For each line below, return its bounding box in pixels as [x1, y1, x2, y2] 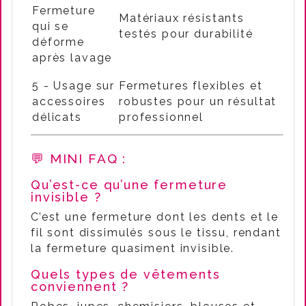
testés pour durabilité [119, 27, 253, 40]
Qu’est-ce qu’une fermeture [31, 178, 228, 192]
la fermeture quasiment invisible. [31, 242, 235, 255]
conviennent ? [31, 279, 130, 294]
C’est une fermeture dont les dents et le [31, 210, 279, 223]
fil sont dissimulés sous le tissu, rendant [31, 226, 281, 239]
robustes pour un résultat [119, 95, 277, 108]
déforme [32, 36, 85, 48]
